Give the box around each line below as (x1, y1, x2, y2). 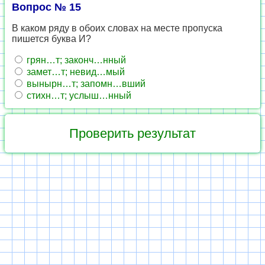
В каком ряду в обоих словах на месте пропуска (12, 23, 222, 33)
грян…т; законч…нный (24, 55, 126, 65)
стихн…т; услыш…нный (24, 91, 131, 101)
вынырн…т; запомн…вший (24, 79, 146, 89)
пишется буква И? (12, 34, 91, 44)
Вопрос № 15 (12, 1, 81, 13)
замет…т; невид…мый (24, 67, 125, 77)
